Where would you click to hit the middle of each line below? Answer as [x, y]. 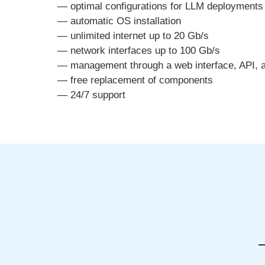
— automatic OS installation [119, 21]
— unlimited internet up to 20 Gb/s [133, 36]
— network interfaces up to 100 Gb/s [139, 51]
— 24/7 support [91, 95]
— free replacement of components [135, 80]
